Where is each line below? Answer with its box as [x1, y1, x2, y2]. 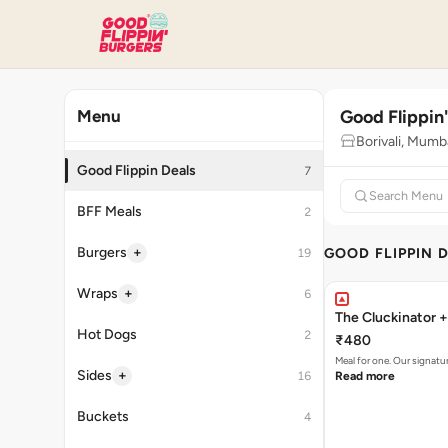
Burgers [77, 244, 127, 261]
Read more [335, 369, 395, 383]
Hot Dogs [77, 326, 137, 343]
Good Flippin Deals [77, 162, 196, 179]
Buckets [77, 408, 129, 425]
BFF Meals [77, 203, 142, 220]
